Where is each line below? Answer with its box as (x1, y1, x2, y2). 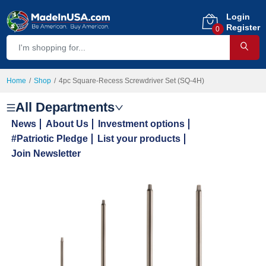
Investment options (98, 119, 185, 129)
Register (226, 23, 260, 32)
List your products (97, 134, 181, 144)
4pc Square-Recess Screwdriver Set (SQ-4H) (59, 77, 205, 85)
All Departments (15, 100, 115, 115)
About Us (46, 119, 89, 129)
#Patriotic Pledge (11, 134, 88, 144)
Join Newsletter (11, 148, 81, 159)
